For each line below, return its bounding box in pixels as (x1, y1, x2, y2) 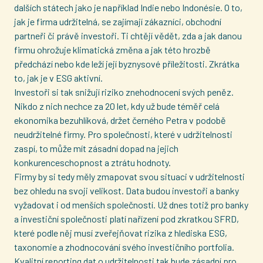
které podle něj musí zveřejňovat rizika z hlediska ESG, (14, 227, 227, 238)
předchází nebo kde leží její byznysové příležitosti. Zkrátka (14, 58, 240, 69)
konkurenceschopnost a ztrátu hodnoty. (14, 157, 171, 168)
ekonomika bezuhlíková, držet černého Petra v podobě (14, 114, 226, 126)
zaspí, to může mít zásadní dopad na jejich (14, 143, 178, 154)
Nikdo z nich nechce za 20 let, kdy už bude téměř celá (14, 100, 220, 112)
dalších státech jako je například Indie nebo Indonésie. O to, (14, 2, 242, 13)
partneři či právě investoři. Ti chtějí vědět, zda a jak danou (14, 30, 242, 41)
